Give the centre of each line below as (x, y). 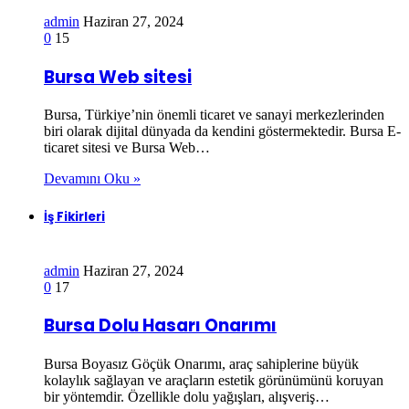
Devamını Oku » (92, 179)
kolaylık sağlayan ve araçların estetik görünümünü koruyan (214, 381)
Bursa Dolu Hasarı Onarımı (160, 326)
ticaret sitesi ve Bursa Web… (127, 148)
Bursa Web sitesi (118, 77)
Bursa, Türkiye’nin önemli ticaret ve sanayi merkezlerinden (214, 115)
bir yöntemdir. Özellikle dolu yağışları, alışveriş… (187, 397)
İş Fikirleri (74, 216)
